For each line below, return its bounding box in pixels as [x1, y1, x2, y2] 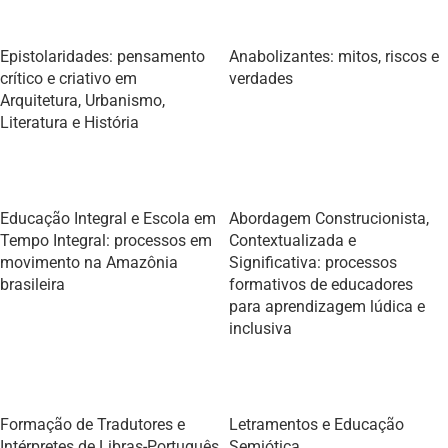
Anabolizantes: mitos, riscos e [229, 47, 439, 66]
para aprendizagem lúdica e [229, 297, 425, 316]
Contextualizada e [229, 231, 356, 250]
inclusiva [229, 319, 292, 338]
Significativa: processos [229, 253, 397, 272]
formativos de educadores [229, 275, 413, 294]
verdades [229, 69, 293, 88]
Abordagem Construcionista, [229, 209, 429, 228]
